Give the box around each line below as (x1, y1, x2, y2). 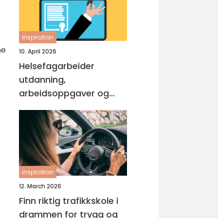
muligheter (19, 101, 66, 113)
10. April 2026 (19, 47, 56, 55)
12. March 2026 (19, 182, 61, 190)
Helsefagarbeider (19, 60, 94, 72)
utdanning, (19, 73, 66, 86)
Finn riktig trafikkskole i (19, 195, 118, 207)
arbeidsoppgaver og (19, 87, 109, 99)
